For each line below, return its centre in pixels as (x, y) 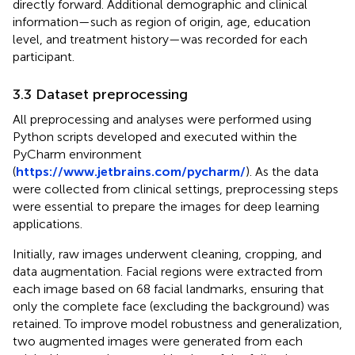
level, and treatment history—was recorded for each (160, 39)
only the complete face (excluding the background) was (171, 306)
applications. (48, 223)
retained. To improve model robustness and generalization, (177, 323)
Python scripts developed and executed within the (155, 136)
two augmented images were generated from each (158, 341)
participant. (44, 56)
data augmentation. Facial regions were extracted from (168, 271)
